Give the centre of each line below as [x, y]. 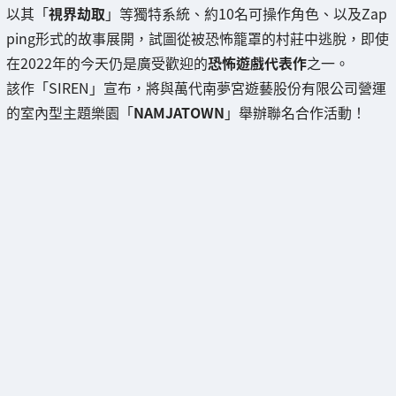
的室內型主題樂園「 [70, 112]
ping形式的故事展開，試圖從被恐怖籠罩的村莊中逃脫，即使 [198, 38]
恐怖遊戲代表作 [257, 62]
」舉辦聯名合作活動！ [295, 112]
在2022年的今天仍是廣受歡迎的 [107, 62]
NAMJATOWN [179, 112]
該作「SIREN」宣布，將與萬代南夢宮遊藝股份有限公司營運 [196, 87]
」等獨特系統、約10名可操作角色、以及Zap [246, 13]
